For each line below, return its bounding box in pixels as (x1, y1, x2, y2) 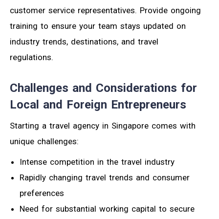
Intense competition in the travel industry (20, 157, 175, 167)
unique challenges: (10, 136, 79, 147)
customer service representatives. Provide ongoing (10, 5, 201, 16)
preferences (20, 188, 64, 198)
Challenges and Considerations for (10, 81, 197, 95)
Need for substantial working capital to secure (20, 204, 195, 214)
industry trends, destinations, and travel (10, 37, 158, 47)
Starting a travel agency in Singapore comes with (10, 121, 196, 131)
